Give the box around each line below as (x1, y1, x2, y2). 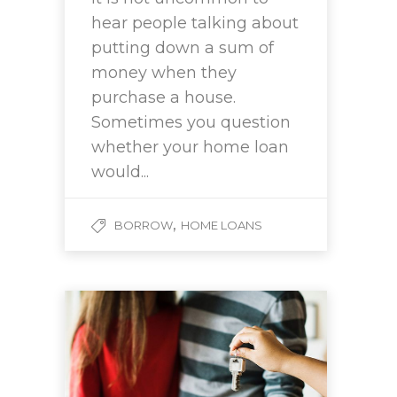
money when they (91, 62, 237, 82)
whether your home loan (91, 136, 289, 157)
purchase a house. (91, 87, 236, 107)
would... (91, 161, 149, 182)
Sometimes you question (91, 112, 291, 132)
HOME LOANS (181, 217, 262, 232)
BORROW (114, 217, 173, 232)
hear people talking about (91, 12, 299, 33)
